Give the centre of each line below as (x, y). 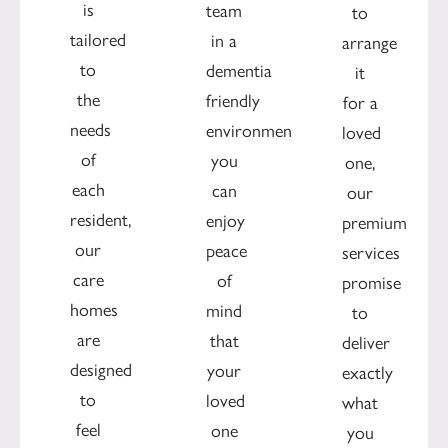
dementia (239, 70)
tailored (98, 40)
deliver (366, 342)
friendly (233, 100)
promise (371, 282)
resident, (100, 220)
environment (252, 130)
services (371, 252)
